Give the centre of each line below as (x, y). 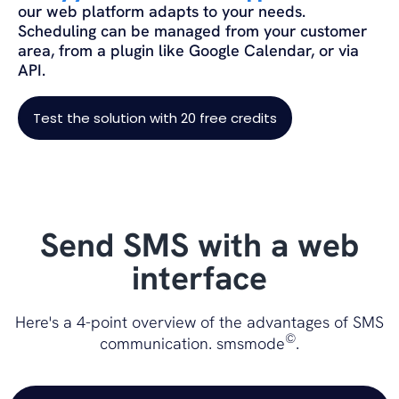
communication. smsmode (192, 344)
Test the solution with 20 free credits (155, 118)
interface (199, 278)
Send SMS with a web (199, 245)
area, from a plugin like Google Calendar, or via (188, 51)
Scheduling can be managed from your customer (192, 31)
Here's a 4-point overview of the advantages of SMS (199, 322)
